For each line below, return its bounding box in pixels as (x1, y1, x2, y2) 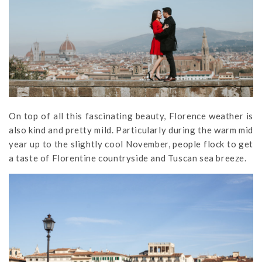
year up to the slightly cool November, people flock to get (9, 139, 253, 150)
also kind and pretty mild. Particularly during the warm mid (9, 125, 253, 136)
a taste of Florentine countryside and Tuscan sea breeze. (9, 153, 247, 164)
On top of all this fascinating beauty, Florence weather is (9, 111, 253, 122)
